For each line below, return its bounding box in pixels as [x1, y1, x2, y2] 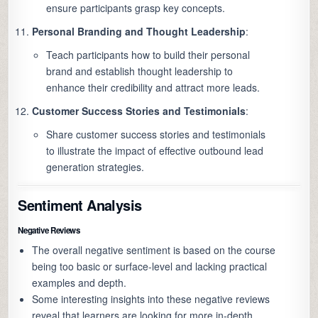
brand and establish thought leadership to [46, 64, 234, 79]
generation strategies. [46, 160, 145, 175]
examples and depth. [32, 275, 127, 290]
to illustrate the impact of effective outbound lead [46, 143, 264, 158]
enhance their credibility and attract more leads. [46, 80, 261, 95]
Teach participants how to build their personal [46, 48, 251, 62]
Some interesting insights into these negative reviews [32, 292, 270, 307]
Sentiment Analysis [18, 194, 142, 216]
